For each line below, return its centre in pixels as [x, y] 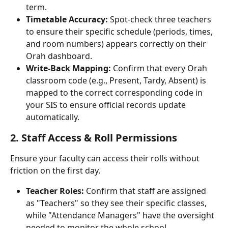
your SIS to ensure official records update [107, 105]
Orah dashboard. [59, 56]
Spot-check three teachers [161, 19]
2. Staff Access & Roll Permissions [94, 138]
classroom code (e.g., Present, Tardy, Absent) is [117, 80]
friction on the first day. [55, 170]
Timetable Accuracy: [67, 19]
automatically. [53, 117]
